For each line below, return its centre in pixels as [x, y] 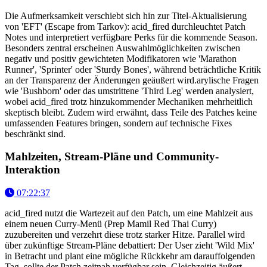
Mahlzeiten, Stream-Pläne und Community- [112, 157]
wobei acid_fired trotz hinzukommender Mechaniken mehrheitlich [129, 101]
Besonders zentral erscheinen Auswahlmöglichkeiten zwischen [122, 48]
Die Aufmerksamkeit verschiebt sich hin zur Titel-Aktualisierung [126, 15]
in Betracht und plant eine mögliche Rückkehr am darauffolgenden [130, 256]
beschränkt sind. [35, 133]
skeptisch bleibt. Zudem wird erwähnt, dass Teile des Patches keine [131, 112]
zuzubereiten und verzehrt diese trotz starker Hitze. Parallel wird [125, 235]
